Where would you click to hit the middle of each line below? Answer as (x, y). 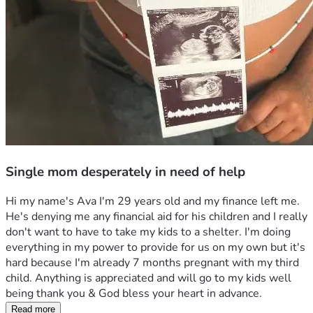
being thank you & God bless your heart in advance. (134, 294)
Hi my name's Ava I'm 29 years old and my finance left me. (153, 202)
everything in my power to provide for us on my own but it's (155, 248)
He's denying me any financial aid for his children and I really (156, 217)
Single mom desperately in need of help (125, 172)
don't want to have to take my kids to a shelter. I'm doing (148, 232)
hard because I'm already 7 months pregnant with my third (152, 263)
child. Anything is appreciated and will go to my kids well (148, 278)
